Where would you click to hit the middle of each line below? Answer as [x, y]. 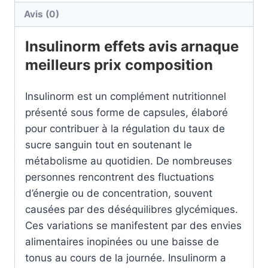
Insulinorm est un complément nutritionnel [126, 96]
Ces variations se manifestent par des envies [133, 225]
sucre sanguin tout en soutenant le [109, 144]
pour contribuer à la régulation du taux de [125, 128]
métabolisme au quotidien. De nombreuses [129, 161]
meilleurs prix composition [119, 65]
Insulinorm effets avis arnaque [132, 46]
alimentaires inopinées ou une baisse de [122, 241]
